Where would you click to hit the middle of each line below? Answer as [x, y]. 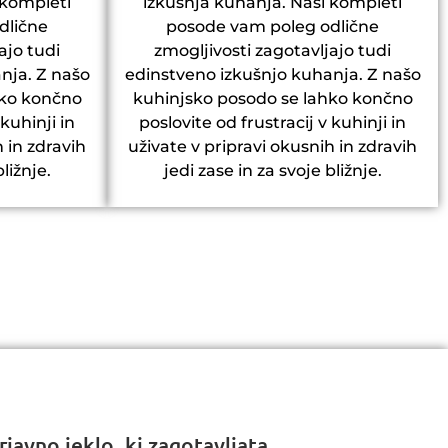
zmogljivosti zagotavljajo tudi [272, 51]
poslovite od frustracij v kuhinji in [272, 123]
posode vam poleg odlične [272, 27]
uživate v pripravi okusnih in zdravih [272, 147]
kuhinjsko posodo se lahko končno [272, 99]
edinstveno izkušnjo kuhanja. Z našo [272, 75]
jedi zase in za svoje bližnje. [272, 171]
